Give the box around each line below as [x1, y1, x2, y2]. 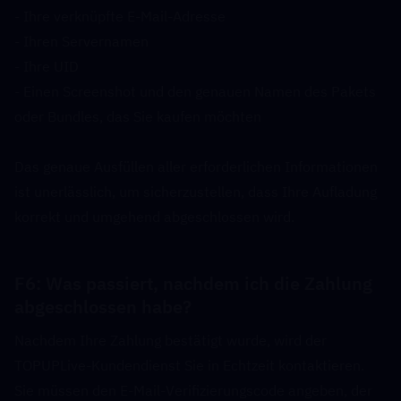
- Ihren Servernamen [14, 32, 149, 50]
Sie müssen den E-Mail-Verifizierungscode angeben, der [14, 381, 372, 399]
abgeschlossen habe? [14, 294, 200, 319]
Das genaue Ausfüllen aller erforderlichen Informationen [14, 158, 378, 175]
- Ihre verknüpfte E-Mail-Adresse [14, 7, 226, 25]
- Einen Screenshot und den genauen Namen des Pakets [14, 82, 376, 100]
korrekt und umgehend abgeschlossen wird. [14, 208, 294, 226]
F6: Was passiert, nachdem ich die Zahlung [14, 271, 372, 295]
